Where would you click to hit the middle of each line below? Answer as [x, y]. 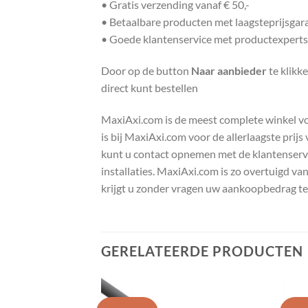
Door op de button [146, 71]
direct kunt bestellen [150, 88]
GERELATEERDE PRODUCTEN [202, 251]
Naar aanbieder [229, 71]
